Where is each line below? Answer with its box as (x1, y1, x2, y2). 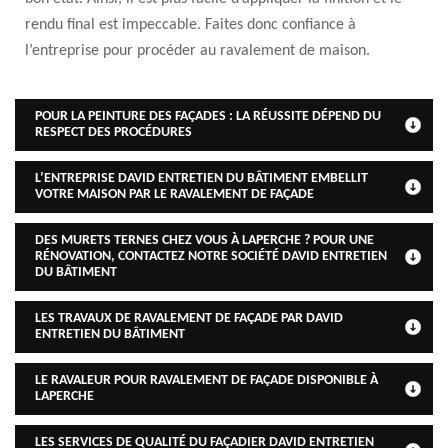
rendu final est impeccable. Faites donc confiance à (25, 17, 356, 33)
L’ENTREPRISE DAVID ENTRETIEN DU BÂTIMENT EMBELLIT (35, 171, 368, 186)
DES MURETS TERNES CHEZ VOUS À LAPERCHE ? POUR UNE (35, 233, 374, 248)
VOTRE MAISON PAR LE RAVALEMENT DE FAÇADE (35, 187, 314, 202)
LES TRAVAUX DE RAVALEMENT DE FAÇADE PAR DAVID (35, 311, 343, 326)
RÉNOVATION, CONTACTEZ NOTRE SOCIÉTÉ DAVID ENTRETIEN (35, 249, 387, 264)
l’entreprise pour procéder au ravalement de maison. (25, 43, 370, 59)
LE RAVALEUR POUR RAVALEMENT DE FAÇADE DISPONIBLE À (35, 373, 378, 388)
